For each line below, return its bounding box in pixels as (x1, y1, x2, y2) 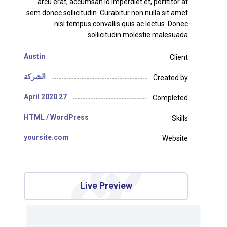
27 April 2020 (59, 92, 67, 101)
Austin (24, 52, 46, 60)
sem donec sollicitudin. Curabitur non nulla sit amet (26, 9, 188, 17)
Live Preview (80, 180, 132, 192)
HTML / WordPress (24, 112, 89, 121)
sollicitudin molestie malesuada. (87, 31, 188, 39)
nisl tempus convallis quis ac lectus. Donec (54, 20, 188, 28)
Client (169, 53, 188, 61)
